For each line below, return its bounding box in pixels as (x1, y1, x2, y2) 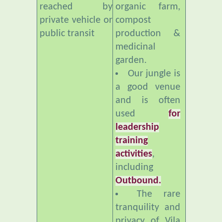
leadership (115, 101, 159, 111)
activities (115, 127, 152, 138)
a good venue (115, 60, 180, 71)
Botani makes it (115, 208, 180, 218)
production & (115, 7, 180, 17)
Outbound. (115, 154, 161, 165)
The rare (136, 167, 180, 178)
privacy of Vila (115, 194, 180, 205)
